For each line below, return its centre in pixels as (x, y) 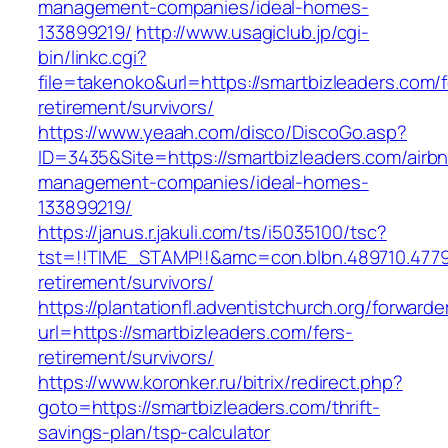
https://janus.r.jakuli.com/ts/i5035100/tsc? (212, 232)
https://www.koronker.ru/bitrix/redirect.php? (220, 382)
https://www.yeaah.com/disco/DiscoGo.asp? (222, 132)
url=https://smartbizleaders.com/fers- (196, 332)
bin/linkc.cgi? (92, 57)
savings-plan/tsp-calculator (154, 432)
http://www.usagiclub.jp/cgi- (252, 32)
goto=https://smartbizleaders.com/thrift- (209, 407)
